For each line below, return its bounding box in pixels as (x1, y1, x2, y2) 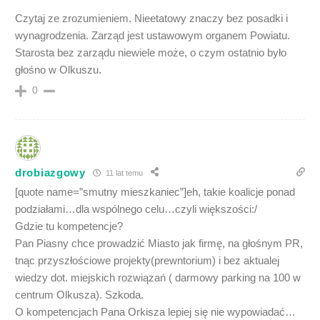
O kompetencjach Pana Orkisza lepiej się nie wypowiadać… (15, 306, 296, 319)
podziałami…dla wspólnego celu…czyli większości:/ (15, 203, 257, 216)
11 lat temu (103, 168, 143, 177)
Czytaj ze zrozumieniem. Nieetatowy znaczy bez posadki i (15, 12, 288, 25)
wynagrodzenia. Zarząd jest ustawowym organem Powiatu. (15, 29, 290, 42)
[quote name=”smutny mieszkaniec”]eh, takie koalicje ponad (15, 186, 295, 199)
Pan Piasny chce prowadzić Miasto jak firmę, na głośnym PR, (15, 237, 303, 250)
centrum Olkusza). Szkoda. (15, 289, 144, 301)
